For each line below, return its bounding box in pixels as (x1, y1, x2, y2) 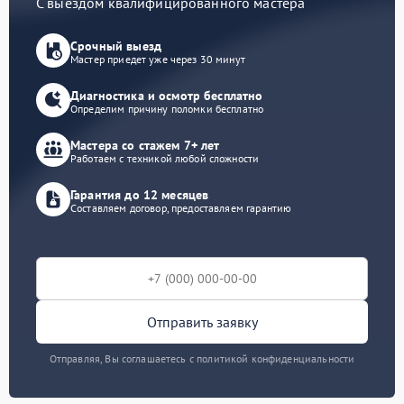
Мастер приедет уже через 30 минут (70, 51, 245, 66)
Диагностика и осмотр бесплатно (70, 87, 263, 104)
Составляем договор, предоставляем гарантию (70, 200, 292, 215)
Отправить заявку (146, 312, 258, 331)
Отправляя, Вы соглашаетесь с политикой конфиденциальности (49, 352, 355, 365)
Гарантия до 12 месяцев (70, 186, 209, 203)
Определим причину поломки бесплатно (70, 101, 264, 115)
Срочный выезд (70, 37, 161, 54)
